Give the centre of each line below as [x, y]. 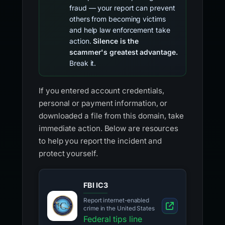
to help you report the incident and [100, 141]
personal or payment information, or [103, 103]
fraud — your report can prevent [122, 8]
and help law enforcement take [120, 30]
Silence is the [116, 41]
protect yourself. [68, 153]
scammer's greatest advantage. [124, 52]
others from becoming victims [118, 19]
